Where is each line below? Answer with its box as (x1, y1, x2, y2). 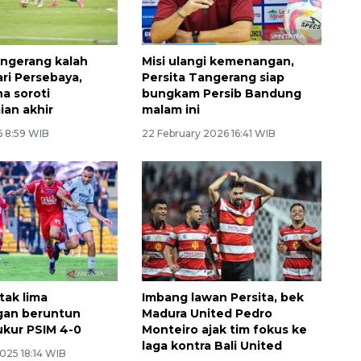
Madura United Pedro (141, 305, 272, 321)
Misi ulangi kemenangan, (141, 53, 294, 68)
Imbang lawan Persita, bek (141, 289, 304, 305)
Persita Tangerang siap (141, 69, 284, 85)
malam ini (141, 102, 200, 117)
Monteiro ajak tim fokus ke (141, 322, 307, 337)
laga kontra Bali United (141, 338, 282, 353)
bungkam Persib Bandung (141, 85, 301, 101)
